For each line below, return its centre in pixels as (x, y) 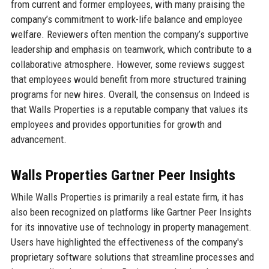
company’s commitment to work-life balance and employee (126, 20)
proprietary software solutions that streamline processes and (132, 257)
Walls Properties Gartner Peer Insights (123, 176)
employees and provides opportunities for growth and (116, 125)
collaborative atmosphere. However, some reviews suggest (127, 65)
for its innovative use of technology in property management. (131, 227)
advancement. (38, 140)
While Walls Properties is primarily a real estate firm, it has (127, 197)
